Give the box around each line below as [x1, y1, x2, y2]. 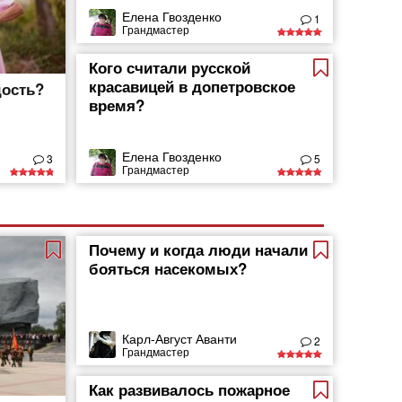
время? [89, 94, 145, 116]
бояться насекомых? [89, 258, 248, 279]
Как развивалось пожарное [89, 379, 291, 400]
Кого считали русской [89, 57, 251, 78]
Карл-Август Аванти [122, 328, 238, 347]
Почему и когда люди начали [89, 239, 309, 260]
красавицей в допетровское [89, 75, 296, 97]
